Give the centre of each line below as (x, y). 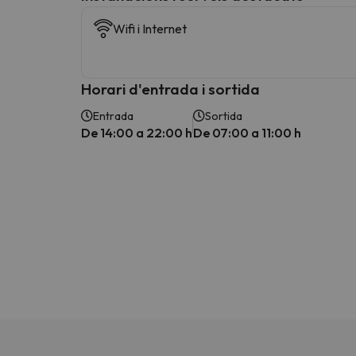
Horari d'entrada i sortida (170, 89)
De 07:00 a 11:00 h (247, 132)
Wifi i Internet (150, 28)
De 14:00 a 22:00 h (137, 132)
